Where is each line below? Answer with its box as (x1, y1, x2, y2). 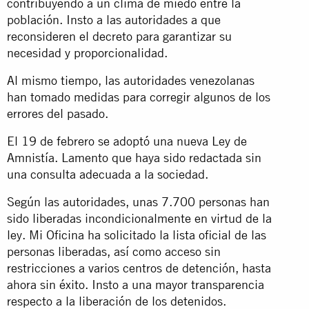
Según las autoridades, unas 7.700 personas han (7, 194, 270, 209)
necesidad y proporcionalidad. (7, 45, 168, 60)
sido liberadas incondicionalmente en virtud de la (7, 210, 272, 226)
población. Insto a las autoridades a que (7, 12, 221, 27)
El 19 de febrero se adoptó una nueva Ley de (7, 133, 247, 148)
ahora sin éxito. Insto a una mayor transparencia (7, 277, 264, 292)
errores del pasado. (7, 106, 108, 121)
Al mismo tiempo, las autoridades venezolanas (7, 72, 255, 88)
